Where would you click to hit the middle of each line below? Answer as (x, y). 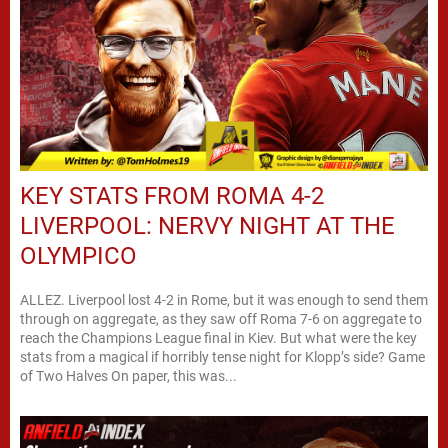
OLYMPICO (78, 255)
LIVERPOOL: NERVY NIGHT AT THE (207, 225)
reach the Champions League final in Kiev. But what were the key (218, 337)
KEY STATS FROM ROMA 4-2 (172, 195)
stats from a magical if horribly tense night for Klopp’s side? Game (204, 356)
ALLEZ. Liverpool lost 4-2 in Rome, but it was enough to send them (224, 299)
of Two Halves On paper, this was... (128, 375)
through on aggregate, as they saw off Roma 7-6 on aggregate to (221, 318)
